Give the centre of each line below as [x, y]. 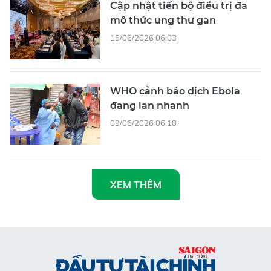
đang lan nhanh [150, 106]
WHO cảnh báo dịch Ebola [175, 91]
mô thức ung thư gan [163, 21]
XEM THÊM [135, 185]
